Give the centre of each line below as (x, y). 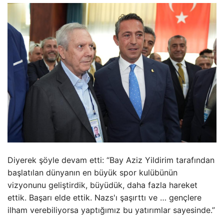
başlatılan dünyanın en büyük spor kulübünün (92, 172)
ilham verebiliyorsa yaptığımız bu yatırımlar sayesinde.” (111, 210)
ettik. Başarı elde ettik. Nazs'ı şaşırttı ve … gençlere (104, 197)
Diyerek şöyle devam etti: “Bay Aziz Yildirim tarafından (111, 160)
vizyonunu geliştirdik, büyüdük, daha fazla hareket (102, 185)
